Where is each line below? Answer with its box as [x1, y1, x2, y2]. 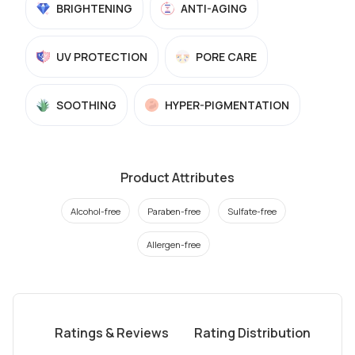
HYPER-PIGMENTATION [165, 97, 289, 113]
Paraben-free [147, 204, 200, 217]
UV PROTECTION [56, 49, 147, 64]
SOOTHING [56, 97, 116, 113]
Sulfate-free [227, 204, 277, 217]
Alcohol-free [71, 204, 120, 217]
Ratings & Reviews [54, 324, 169, 342]
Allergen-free [147, 238, 200, 250]
